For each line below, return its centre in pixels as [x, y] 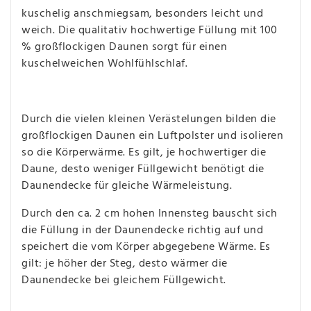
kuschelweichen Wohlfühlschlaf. [104, 64]
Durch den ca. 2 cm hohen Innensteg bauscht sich [150, 213]
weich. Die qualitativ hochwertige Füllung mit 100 [150, 30]
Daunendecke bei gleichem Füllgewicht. [124, 280]
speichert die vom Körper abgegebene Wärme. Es [146, 247]
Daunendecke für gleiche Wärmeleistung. [127, 186]
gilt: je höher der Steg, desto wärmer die [125, 263]
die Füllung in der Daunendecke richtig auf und [142, 230]
